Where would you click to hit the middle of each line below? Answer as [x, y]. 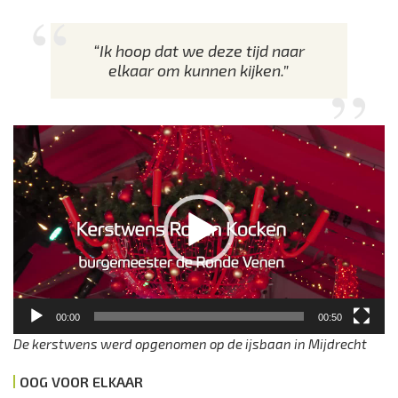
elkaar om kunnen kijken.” [199, 70]
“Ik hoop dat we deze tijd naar [199, 51]
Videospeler [48, 134]
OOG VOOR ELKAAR [81, 382]
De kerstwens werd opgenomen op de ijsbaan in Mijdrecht [190, 344]
